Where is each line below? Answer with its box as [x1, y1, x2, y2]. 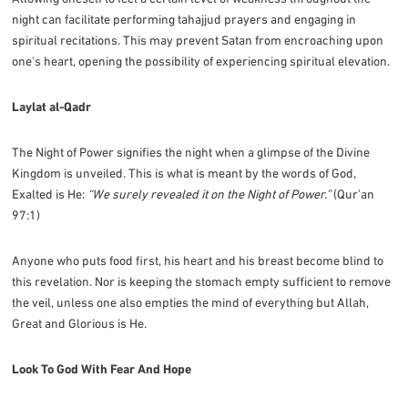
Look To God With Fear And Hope [12, 361, 192, 376]
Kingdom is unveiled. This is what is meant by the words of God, [12, 165, 357, 180]
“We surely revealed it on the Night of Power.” [87, 186, 331, 201]
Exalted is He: [12, 186, 88, 201]
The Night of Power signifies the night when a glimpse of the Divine [12, 144, 371, 159]
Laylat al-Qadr [12, 98, 92, 114]
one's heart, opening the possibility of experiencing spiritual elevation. [12, 53, 391, 68]
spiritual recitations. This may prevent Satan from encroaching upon [12, 32, 384, 47]
